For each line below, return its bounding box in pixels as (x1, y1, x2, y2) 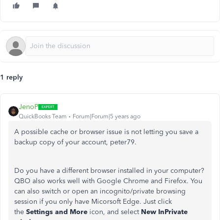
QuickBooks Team (19, 113, 67, 120)
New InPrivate (141, 208, 188, 216)
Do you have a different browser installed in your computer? (14, 166, 204, 175)
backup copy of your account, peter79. (14, 138, 137, 146)
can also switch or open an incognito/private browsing (14, 187, 186, 195)
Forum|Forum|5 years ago (73, 113, 140, 120)
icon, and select (89, 208, 141, 216)
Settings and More (26, 208, 87, 216)
